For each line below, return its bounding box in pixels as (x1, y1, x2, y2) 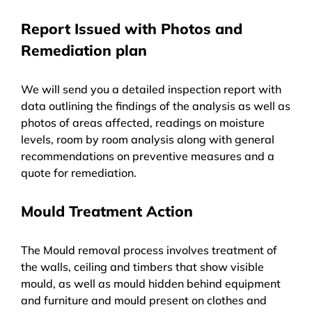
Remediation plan (21, 40, 147, 59)
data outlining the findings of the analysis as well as (21, 98, 290, 113)
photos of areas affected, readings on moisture (21, 115, 265, 130)
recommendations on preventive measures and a (21, 148, 274, 163)
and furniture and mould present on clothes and (21, 292, 267, 307)
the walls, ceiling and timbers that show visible (21, 259, 264, 274)
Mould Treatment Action (21, 201, 193, 220)
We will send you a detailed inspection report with (21, 81, 281, 96)
